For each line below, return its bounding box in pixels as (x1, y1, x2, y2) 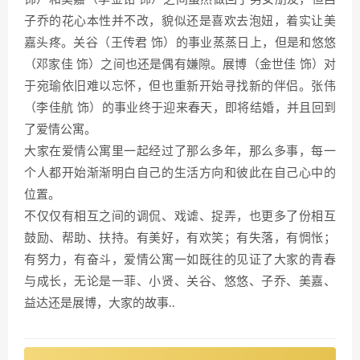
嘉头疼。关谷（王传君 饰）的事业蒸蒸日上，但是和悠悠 (24, 36, 336, 49)
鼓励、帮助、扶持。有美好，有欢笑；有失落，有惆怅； (24, 231, 336, 244)
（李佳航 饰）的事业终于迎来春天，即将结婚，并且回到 (24, 101, 336, 114)
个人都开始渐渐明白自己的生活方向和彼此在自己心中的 (24, 166, 336, 179)
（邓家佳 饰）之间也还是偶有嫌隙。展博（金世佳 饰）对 (24, 58, 336, 71)
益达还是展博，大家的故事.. (24, 297, 175, 309)
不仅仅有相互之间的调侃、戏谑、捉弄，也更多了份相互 (24, 210, 336, 223)
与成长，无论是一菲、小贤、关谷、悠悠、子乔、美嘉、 (24, 275, 336, 288)
